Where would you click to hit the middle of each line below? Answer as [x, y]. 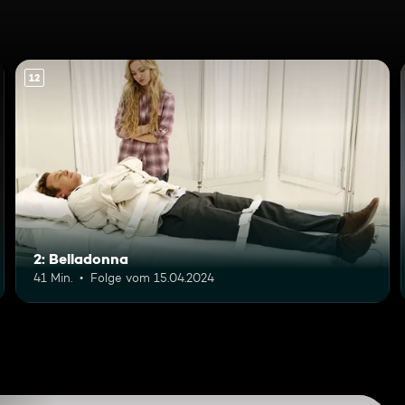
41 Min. [53, 277]
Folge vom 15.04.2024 [153, 277]
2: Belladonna [81, 258]
